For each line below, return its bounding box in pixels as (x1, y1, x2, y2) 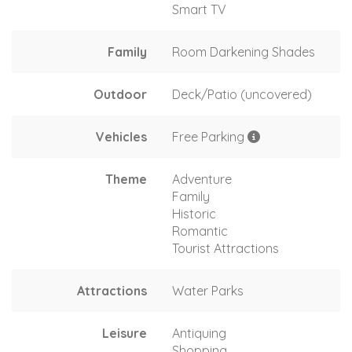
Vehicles (96, 128, 147, 145)
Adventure (172, 170, 232, 187)
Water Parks (172, 282, 244, 299)
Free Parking (172, 128, 247, 145)
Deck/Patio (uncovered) (172, 86, 312, 102)
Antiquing (172, 324, 226, 341)
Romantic (172, 222, 228, 239)
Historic (172, 205, 216, 222)
